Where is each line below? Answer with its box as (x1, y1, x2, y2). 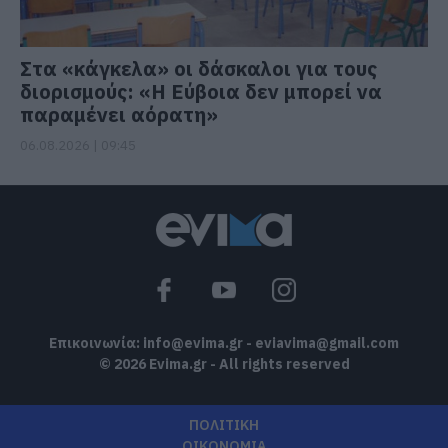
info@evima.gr (143, 333, 243, 352)
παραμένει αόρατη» (20, 100, 218, 128)
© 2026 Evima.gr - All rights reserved (98, 354, 350, 373)
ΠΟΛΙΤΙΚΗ (189, 415, 259, 434)
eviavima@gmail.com (255, 333, 399, 352)
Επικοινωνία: (49, 333, 143, 352)
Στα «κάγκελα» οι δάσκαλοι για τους (20, 54, 377, 82)
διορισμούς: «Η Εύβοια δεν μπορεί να (20, 77, 382, 105)
